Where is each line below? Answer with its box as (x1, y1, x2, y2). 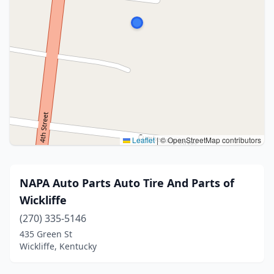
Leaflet (130, 135, 155, 145)
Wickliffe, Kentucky (20, 240, 97, 252)
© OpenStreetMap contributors (158, 135, 261, 145)
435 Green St (20, 228, 72, 240)
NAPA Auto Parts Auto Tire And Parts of (20, 176, 234, 190)
